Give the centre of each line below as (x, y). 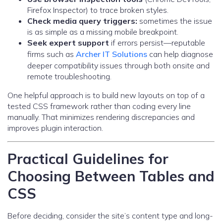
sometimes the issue (175, 21)
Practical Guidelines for (88, 159)
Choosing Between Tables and (111, 176)
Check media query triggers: (82, 21)
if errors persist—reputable (157, 43)
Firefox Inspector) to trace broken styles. (98, 10)
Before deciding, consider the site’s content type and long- (110, 216)
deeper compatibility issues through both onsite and (118, 66)
